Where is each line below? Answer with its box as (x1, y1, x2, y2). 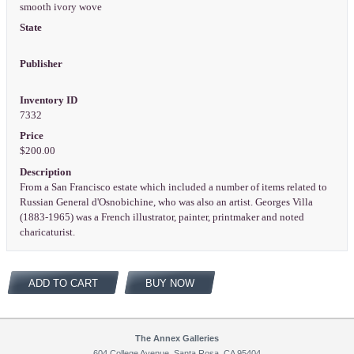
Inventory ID (19, 94, 77, 106)
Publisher (19, 58, 62, 70)
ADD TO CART (28, 277, 98, 290)
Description (19, 166, 71, 178)
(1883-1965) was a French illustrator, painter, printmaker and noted (19, 211, 304, 223)
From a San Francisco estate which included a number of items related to (19, 181, 327, 193)
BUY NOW (145, 277, 194, 290)
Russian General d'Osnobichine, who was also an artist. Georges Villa (19, 196, 313, 208)
